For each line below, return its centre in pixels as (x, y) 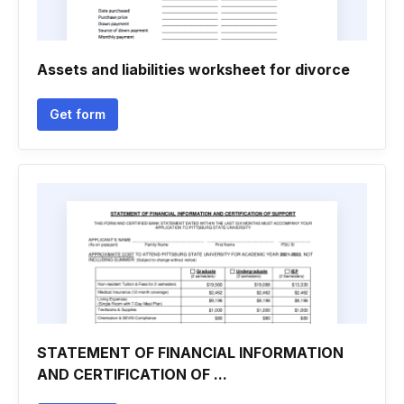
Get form (78, 114)
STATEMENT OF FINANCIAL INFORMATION (190, 353)
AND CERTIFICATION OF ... (132, 374)
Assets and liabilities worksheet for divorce (193, 69)
